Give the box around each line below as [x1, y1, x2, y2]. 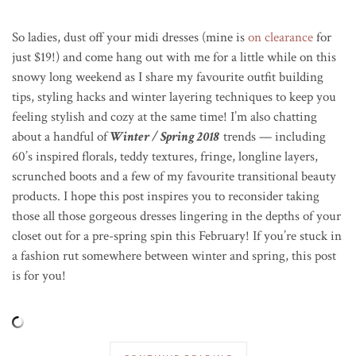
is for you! [12, 266, 66, 284]
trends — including [220, 127, 326, 145]
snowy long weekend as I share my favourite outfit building [12, 68, 323, 86]
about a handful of [12, 127, 110, 145]
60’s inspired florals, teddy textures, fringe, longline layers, [12, 147, 318, 165]
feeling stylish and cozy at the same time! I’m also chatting [12, 107, 317, 126]
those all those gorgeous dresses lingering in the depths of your [12, 207, 341, 225]
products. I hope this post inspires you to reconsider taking [12, 187, 319, 205]
